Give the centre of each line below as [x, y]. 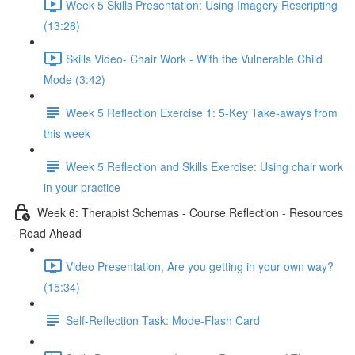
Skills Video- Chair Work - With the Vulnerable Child [194, 58]
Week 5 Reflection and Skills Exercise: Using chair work [204, 166]
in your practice [82, 187]
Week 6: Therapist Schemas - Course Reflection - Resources [190, 212]
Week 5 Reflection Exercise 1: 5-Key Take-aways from [202, 112]
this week [67, 133]
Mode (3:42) [74, 79]
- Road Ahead [47, 233]
